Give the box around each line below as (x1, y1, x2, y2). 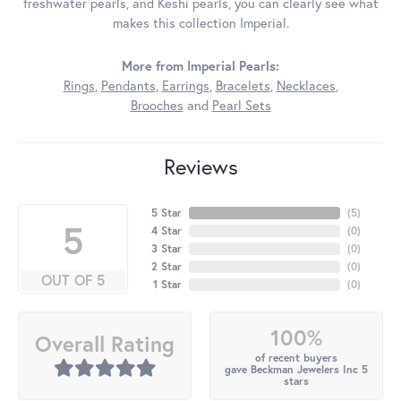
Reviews (163, 152, 238, 182)
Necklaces (276, 77, 336, 95)
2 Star (150, 260, 182, 274)
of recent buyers (255, 351, 337, 365)
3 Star (150, 242, 182, 256)
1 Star (152, 277, 182, 292)
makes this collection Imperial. (112, 14, 289, 32)
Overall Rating (35, 329, 175, 359)
